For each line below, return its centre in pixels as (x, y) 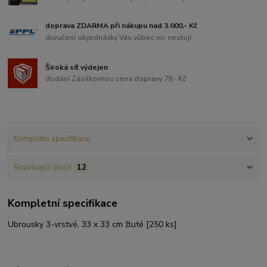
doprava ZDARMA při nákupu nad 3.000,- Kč (122, 26)
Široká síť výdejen (77, 67)
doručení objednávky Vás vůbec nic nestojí (119, 37)
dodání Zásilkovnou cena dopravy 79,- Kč (116, 79)
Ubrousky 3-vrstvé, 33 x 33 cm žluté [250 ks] (93, 225)
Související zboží (42, 167)
